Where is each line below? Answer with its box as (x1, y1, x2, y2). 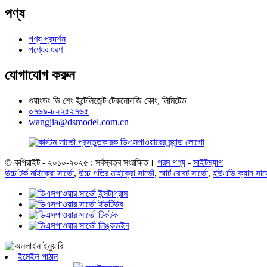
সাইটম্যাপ (193, 157, 223, 167)
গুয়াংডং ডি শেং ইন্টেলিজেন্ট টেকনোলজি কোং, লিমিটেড (29, 95, 187, 105)
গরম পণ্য (157, 157, 185, 167)
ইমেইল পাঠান (18, 251, 58, 262)
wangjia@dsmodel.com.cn (29, 116, 129, 127)
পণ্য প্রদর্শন (29, 33, 66, 44)
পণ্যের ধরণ (29, 44, 63, 55)
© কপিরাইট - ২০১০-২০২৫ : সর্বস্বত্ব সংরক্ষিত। (5, 157, 155, 167)
